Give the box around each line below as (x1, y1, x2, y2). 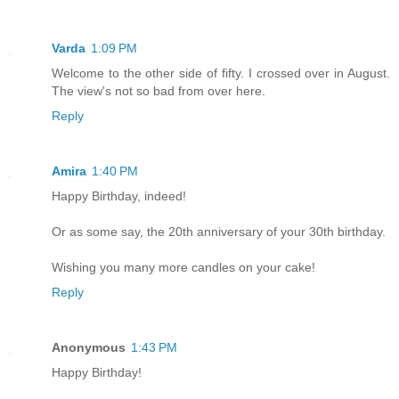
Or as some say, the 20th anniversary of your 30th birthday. (52, 224, 386, 240)
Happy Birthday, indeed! (52, 189, 186, 204)
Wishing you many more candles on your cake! (52, 260, 315, 275)
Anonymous (52, 340, 126, 355)
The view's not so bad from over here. (52, 84, 265, 99)
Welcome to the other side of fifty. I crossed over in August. (52, 66, 390, 81)
